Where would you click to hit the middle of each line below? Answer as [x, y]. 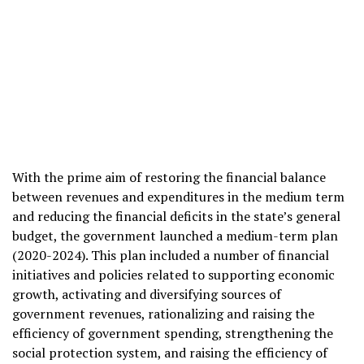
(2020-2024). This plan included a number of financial [171, 255]
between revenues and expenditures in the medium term [178, 196]
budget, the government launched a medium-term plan [175, 235]
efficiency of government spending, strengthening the [173, 333]
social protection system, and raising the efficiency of [170, 352]
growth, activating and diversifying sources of [147, 294]
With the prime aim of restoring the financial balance [169, 177]
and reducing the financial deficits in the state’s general [176, 216]
